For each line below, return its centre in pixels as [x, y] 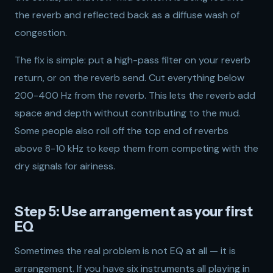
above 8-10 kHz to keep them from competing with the [136, 148]
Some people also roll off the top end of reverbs [122, 131]
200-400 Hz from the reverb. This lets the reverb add [135, 95]
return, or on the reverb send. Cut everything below [129, 78]
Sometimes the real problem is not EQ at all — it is [125, 251]
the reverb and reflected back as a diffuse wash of [127, 15]
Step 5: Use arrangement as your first [134, 211]
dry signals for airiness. [65, 166]
